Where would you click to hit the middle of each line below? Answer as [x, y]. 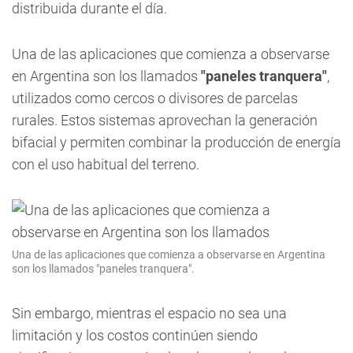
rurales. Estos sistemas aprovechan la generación [165, 120]
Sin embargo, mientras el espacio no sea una [149, 313]
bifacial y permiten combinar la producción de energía [176, 142]
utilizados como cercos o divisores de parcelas [155, 98]
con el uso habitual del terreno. [106, 164]
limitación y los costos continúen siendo [135, 335]
